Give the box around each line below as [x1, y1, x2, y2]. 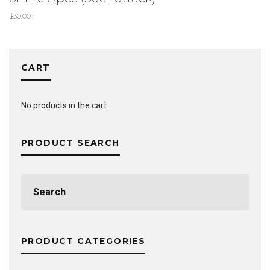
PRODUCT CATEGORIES [21, 235, 146, 246]
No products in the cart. [21, 100, 108, 110]
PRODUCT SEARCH [21, 137, 120, 148]
